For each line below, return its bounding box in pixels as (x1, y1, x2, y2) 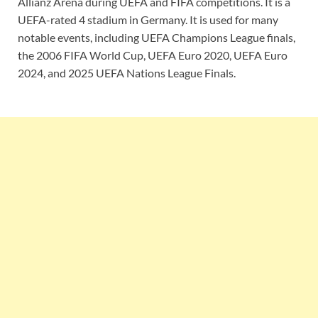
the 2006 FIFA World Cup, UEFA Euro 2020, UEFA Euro (18, 48, 287, 62)
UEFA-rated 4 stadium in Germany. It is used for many (18, 12, 278, 26)
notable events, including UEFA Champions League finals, (18, 30, 295, 44)
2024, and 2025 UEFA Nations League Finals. (18, 65, 236, 79)
